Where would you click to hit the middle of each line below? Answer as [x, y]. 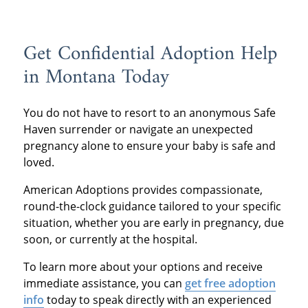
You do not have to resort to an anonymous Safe [149, 112]
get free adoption [230, 283]
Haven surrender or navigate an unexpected [138, 129]
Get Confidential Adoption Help [150, 55]
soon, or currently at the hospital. [110, 239]
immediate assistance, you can [104, 283]
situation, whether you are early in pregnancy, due [153, 222]
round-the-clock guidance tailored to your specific [152, 206]
